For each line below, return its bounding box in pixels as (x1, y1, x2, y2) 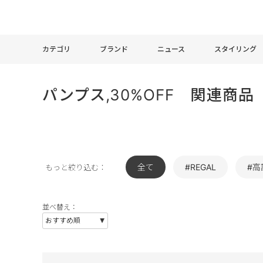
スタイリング (214, 44, 257, 53)
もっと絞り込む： (45, 163, 106, 172)
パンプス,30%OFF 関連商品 (42, 86, 254, 104)
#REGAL (185, 162, 216, 172)
